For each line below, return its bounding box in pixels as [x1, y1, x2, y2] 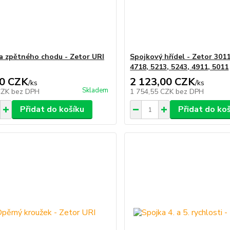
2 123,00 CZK [130, 75, 196, 89]
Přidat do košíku [20, 104, 84, 116]
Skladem [82, 86, 109, 95]
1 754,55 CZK [130, 87, 176, 97]
